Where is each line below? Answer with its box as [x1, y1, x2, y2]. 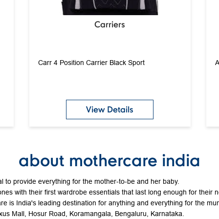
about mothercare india [19, 149, 200, 170]
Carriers [94, 19, 125, 29]
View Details [86, 104, 133, 114]
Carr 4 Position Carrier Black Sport [38, 58, 145, 66]
